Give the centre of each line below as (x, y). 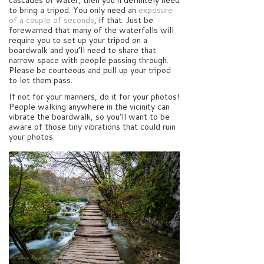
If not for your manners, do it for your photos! (94, 96)
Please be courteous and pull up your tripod (90, 70)
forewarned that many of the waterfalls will (91, 30)
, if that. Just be (124, 20)
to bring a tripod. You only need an (74, 10)
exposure (156, 10)
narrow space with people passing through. (89, 60)
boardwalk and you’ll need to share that (82, 50)
